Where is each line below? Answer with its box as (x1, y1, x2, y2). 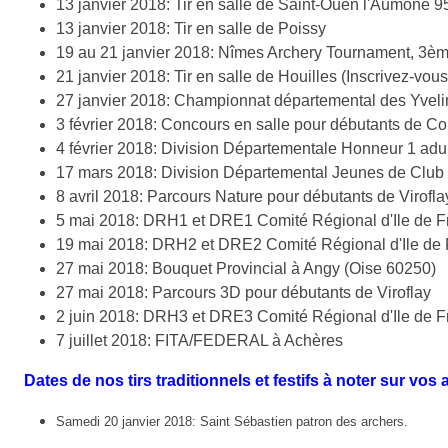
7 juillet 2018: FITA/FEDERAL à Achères (56, 331, 343, 349)
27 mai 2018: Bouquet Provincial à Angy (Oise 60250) (56, 259, 436, 277)
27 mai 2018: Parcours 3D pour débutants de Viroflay (56, 283, 431, 301)
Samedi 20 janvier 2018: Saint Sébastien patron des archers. (56, 413, 408, 429)
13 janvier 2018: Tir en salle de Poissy (56, 19, 326, 37)
